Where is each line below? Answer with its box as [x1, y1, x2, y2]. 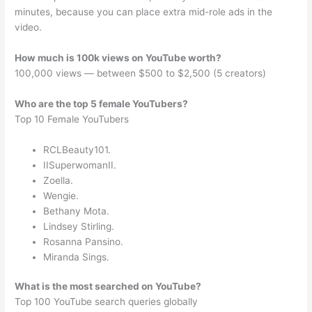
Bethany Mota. [43, 205, 110, 217]
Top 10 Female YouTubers [15, 114, 130, 125]
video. [15, 22, 42, 33]
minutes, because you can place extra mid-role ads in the [15, 6, 273, 18]
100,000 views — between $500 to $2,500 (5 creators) [15, 68, 267, 79]
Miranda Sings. [43, 251, 110, 263]
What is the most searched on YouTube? [15, 281, 202, 292]
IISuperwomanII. [43, 159, 117, 171]
